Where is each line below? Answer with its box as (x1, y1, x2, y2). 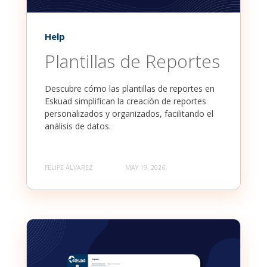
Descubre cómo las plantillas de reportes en (45, 83, 215, 95)
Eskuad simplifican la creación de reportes (45, 95, 206, 107)
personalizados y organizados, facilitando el (45, 108, 213, 120)
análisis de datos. (45, 120, 111, 132)
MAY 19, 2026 (125, 163, 165, 172)
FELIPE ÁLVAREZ (45, 163, 93, 172)
